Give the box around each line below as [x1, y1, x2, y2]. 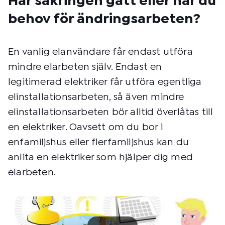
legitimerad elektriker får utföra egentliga [8, 78, 202, 86]
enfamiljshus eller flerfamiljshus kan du [8, 138, 189, 147]
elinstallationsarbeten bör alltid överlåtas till [8, 108, 213, 117]
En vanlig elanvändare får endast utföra [8, 48, 193, 56]
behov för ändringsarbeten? [8, 14, 200, 25]
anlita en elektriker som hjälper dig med [8, 153, 193, 162]
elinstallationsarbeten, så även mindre [8, 93, 184, 101]
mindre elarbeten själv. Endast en [8, 63, 162, 71]
